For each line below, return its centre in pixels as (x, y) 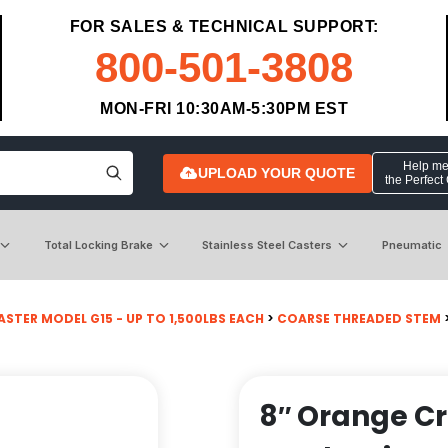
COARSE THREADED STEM (359, 318)
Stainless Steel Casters (267, 244)
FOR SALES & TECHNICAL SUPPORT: (224, 26)
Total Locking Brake (98, 244)
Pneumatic (411, 244)
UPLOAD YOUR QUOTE (276, 172)
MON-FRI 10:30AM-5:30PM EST (224, 108)
